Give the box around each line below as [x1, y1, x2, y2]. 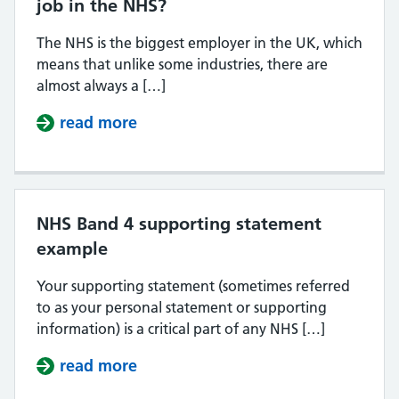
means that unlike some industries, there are [37, 55, 328, 73]
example [37, 238, 108, 259]
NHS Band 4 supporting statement [37, 213, 322, 234]
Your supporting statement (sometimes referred [37, 277, 350, 295]
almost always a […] [37, 77, 166, 94]
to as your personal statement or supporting [37, 298, 327, 316]
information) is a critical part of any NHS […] [37, 320, 325, 338]
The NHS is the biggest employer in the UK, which [37, 34, 362, 52]
